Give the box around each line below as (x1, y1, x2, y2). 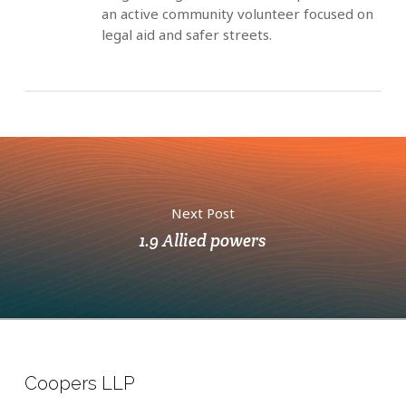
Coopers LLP (24, 372, 135, 395)
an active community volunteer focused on (101, 5, 373, 24)
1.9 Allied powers (139, 228, 266, 251)
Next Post (170, 203, 235, 222)
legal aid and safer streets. (101, 25, 272, 44)
